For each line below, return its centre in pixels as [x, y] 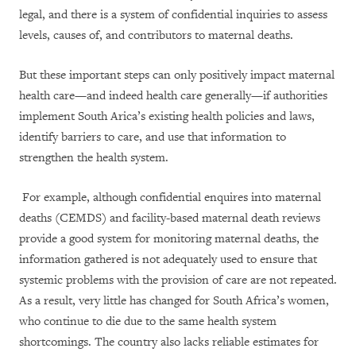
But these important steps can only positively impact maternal [177, 75]
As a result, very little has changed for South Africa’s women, [174, 301]
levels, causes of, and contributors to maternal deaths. [156, 35]
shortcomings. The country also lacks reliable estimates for [169, 342]
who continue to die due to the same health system [148, 321]
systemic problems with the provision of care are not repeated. [178, 280]
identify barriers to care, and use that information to [153, 137]
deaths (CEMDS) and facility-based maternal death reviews [170, 218]
